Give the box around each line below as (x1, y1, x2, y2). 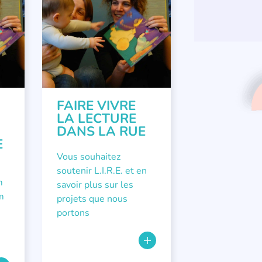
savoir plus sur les (56, 178, 133, 191)
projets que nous (56, 192, 127, 205)
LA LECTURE (56, 109, 136, 127)
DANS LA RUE (56, 122, 146, 140)
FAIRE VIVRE (56, 96, 136, 115)
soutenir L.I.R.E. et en (56, 164, 147, 177)
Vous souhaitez (56, 150, 120, 163)
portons (56, 206, 89, 219)
